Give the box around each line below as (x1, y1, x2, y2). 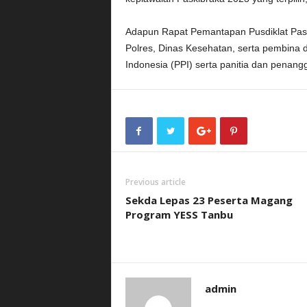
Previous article (125, 176, 186, 188)
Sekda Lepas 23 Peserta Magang (125, 193, 293, 208)
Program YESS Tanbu (125, 208, 233, 222)
